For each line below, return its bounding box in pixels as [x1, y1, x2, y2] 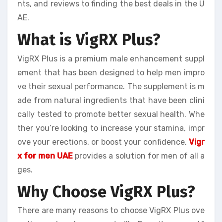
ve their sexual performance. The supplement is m [17, 81, 205, 91]
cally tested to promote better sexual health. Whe [17, 109, 205, 119]
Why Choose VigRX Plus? [17, 182, 195, 201]
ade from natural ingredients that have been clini [17, 95, 205, 105]
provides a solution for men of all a [73, 151, 205, 161]
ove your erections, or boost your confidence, [17, 137, 189, 147]
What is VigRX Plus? [17, 30, 161, 49]
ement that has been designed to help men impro [17, 67, 205, 77]
